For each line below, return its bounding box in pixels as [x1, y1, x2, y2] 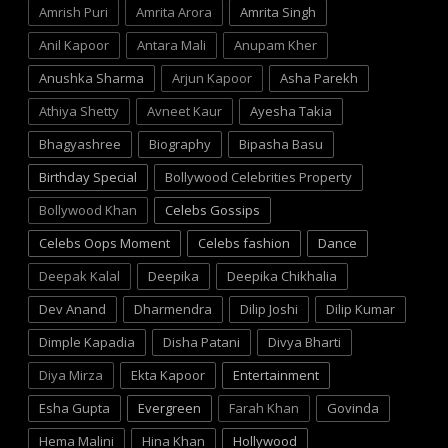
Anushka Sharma [39, 68, 144, 87]
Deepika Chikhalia [227, 266, 337, 285]
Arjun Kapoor [172, 68, 252, 87]
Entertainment [233, 365, 319, 384]
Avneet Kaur [147, 101, 222, 120]
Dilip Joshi [240, 299, 298, 318]
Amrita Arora [136, 2, 212, 21]
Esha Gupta [39, 398, 110, 417]
